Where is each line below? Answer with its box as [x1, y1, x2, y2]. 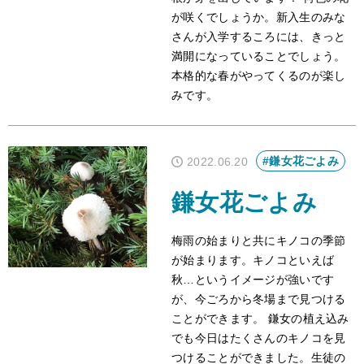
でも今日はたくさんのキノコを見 [171, 331, 346, 345]
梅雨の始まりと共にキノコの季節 [171, 234, 346, 248]
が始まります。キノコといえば [171, 253, 335, 267]
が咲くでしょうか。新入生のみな [171, 10, 346, 24]
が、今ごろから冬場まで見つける [171, 292, 346, 306]
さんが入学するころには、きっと [171, 29, 346, 43]
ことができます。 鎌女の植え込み [171, 312, 349, 326]
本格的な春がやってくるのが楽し [171, 68, 346, 82]
